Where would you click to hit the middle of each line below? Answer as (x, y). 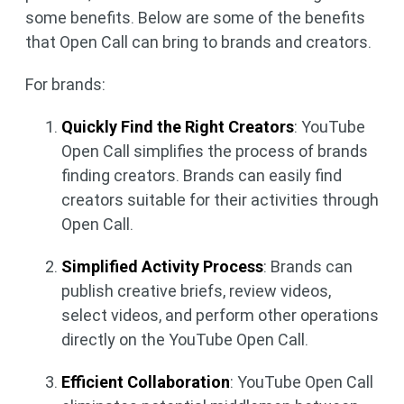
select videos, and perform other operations (220, 315)
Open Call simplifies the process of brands (215, 151)
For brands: (65, 84)
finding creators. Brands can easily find (202, 175)
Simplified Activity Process (162, 266)
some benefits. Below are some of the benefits (195, 18)
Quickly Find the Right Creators (178, 127)
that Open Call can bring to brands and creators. (198, 42)
